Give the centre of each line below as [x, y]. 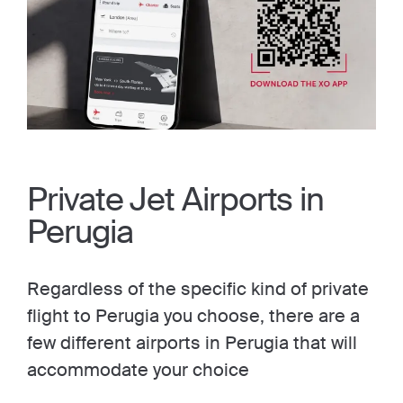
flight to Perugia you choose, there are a [193, 316]
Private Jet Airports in [176, 200]
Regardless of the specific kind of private [198, 289]
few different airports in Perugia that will [192, 343]
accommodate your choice [138, 370]
